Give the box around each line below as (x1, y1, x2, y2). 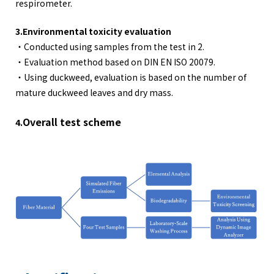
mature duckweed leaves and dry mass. (15, 86, 173, 98)
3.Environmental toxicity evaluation (15, 24, 171, 37)
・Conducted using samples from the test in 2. (15, 40, 204, 53)
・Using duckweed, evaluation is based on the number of (15, 70, 246, 83)
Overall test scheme (23, 114, 121, 129)
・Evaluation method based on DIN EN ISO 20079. (15, 55, 215, 68)
